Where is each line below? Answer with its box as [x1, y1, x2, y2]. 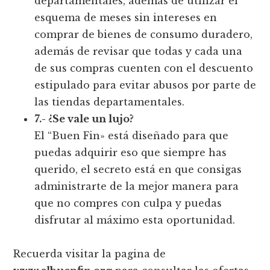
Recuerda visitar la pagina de [13, 248, 166, 260]
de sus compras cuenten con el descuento [34, 62, 254, 75]
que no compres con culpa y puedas [34, 197, 222, 210]
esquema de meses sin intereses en [34, 11, 218, 24]
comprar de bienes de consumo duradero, [34, 28, 253, 41]
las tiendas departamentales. [34, 96, 185, 108]
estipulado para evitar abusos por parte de [34, 79, 257, 92]
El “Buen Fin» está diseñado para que [34, 130, 229, 142]
